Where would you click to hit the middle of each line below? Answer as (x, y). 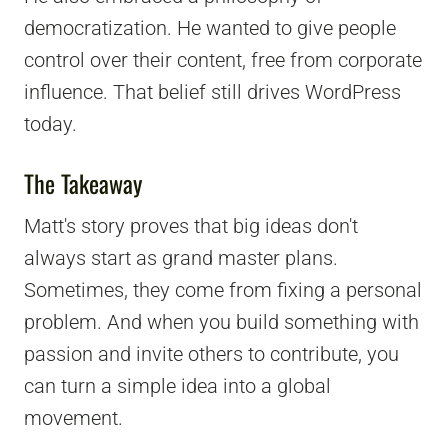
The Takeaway (83, 183)
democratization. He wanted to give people (210, 28)
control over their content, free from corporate (223, 60)
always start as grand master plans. (181, 258)
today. (50, 124)
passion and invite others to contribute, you (211, 354)
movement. (73, 418)
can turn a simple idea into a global (177, 386)
